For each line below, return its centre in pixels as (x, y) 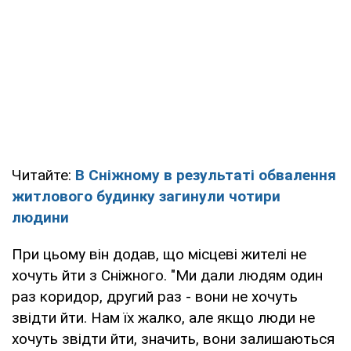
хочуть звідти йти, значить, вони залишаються (173, 338)
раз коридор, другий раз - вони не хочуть (155, 296)
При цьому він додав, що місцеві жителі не (159, 254)
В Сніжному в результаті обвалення (206, 175)
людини (40, 217)
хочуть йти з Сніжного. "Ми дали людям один (167, 275)
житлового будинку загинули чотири (146, 196)
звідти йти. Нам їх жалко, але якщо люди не (163, 317)
